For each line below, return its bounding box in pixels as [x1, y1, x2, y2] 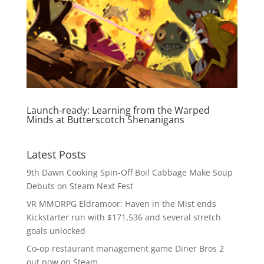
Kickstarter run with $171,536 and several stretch [26, 212, 221, 223]
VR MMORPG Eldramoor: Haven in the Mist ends [26, 198, 216, 210]
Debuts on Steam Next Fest [26, 180, 133, 192]
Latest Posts [26, 147, 86, 162]
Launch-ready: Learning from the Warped [26, 104, 210, 117]
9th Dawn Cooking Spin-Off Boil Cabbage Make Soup [26, 167, 233, 179]
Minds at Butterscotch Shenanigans [26, 113, 184, 127]
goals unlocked [26, 225, 85, 237]
